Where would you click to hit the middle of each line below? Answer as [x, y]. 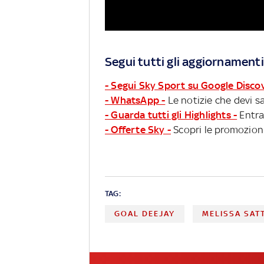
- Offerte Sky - [138, 130]
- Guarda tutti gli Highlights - [171, 115]
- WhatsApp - [135, 100]
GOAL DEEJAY [145, 214]
